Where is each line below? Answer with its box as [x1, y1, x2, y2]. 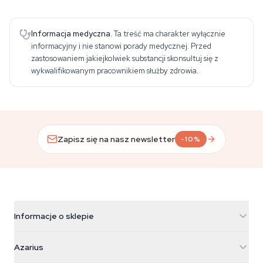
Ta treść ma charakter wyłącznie [114, 29, 225, 39]
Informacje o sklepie [14, 211, 94, 221]
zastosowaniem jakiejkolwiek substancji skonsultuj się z [31, 53, 218, 63]
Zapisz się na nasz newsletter [58, 133, 176, 144]
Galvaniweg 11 [14, 247, 66, 257]
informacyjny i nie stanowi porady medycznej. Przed [31, 41, 211, 51]
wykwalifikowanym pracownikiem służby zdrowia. [31, 66, 198, 76]
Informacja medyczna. [31, 29, 112, 39]
